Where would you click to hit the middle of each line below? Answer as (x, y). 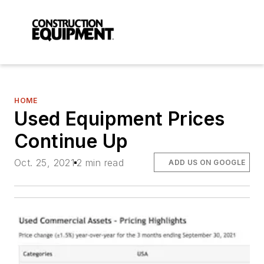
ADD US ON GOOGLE (207, 162)
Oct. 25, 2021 (44, 162)
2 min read (100, 162)
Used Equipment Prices (120, 119)
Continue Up (71, 141)
